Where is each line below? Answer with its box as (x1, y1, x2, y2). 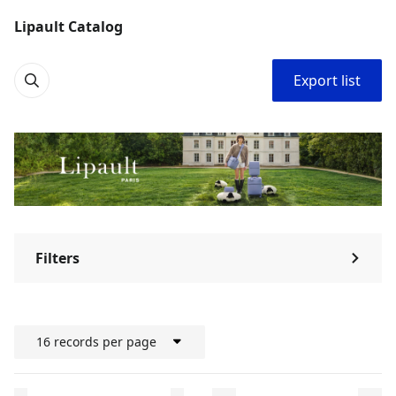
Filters (35, 247, 80, 268)
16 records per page (36, 332, 156, 350)
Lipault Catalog (14, 16, 123, 36)
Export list (293, 71, 361, 91)
